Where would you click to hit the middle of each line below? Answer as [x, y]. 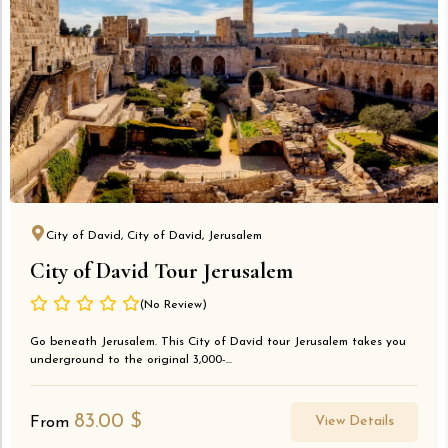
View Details [354, 422]
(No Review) [173, 305]
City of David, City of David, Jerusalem [154, 236]
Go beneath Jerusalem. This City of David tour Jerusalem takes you [218, 342]
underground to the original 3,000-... [131, 360]
